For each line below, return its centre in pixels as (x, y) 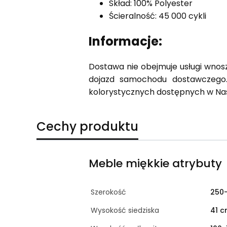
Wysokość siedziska (125, 210)
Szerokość (108, 192)
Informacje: (125, 42)
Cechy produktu (87, 126)
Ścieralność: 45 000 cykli (157, 16)
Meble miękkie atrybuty (155, 163)
